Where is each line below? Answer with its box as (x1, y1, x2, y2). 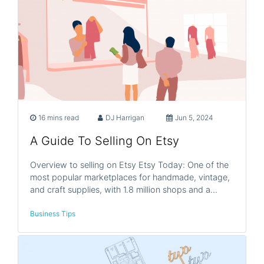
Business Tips (30, 209, 75, 218)
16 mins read (38, 113, 79, 122)
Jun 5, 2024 (174, 113, 213, 122)
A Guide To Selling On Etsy (30, 134, 179, 148)
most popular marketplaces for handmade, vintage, (30, 172, 230, 182)
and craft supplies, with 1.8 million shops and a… (30, 184, 217, 194)
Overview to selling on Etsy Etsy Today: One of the (30, 160, 229, 170)
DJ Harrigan (105, 113, 145, 122)
